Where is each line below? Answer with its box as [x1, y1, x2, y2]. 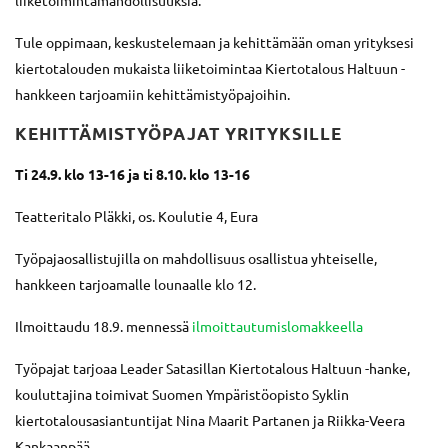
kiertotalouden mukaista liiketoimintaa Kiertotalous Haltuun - [15, 59, 405, 77]
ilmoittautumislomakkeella [192, 317, 363, 335]
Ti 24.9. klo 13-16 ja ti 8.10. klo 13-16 [15, 165, 250, 183]
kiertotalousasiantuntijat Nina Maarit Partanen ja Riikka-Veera [15, 411, 405, 429]
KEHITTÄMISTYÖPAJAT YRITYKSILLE [15, 123, 342, 144]
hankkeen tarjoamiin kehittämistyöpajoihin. [15, 85, 290, 103]
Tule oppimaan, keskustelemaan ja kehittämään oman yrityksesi [15, 33, 414, 51]
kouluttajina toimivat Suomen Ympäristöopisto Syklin [15, 385, 349, 403]
